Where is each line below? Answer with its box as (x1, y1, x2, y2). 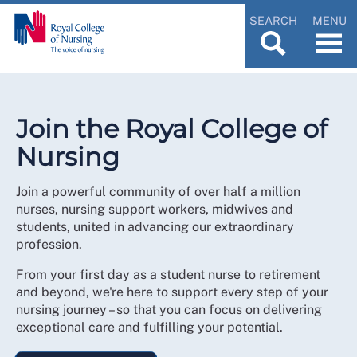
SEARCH (249, 13, 297, 27)
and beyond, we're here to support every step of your (16, 284, 328, 300)
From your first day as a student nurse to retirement (16, 266, 320, 282)
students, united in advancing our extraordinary (16, 218, 294, 234)
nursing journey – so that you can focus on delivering (16, 301, 322, 317)
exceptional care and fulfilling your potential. (16, 319, 286, 335)
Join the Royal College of (16, 112, 328, 144)
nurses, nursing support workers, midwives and (16, 201, 293, 217)
